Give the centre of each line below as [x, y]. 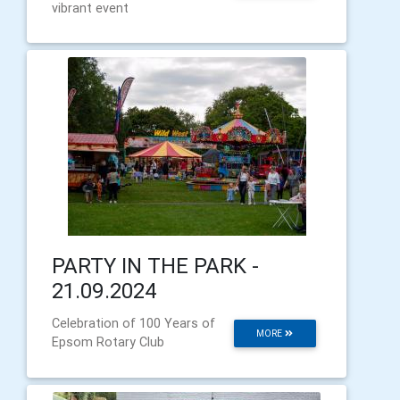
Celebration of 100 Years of [133, 323]
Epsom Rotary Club [108, 342]
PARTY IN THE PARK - [155, 265]
